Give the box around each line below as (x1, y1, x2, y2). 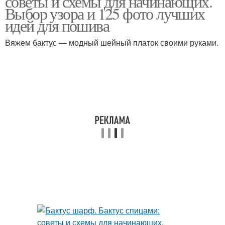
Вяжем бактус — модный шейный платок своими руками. (5, 37, 218, 48)
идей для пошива (5, 15, 109, 36)
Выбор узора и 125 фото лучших (5, 3, 205, 24)
